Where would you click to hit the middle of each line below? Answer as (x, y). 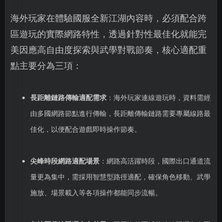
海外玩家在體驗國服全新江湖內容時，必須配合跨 (109, 18)
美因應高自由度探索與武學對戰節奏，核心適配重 (109, 50)
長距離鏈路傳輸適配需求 (68, 98)
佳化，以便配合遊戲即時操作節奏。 (85, 129)
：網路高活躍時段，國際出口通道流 (155, 161)
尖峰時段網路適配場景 (65, 161)
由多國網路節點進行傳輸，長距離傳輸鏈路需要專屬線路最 (120, 113)
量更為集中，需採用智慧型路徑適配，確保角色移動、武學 (120, 177)
